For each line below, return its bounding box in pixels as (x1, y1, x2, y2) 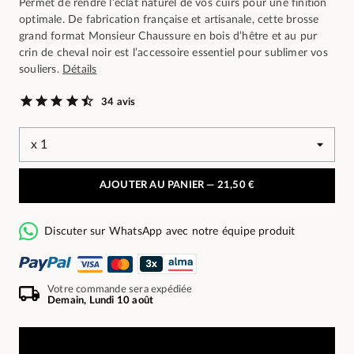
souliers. (19, 63, 63, 76)
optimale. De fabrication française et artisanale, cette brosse (19, 13, 319, 26)
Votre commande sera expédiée (47, 284, 193, 296)
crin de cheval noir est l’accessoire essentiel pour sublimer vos (19, 47, 328, 59)
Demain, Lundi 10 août (47, 296, 154, 307)
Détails (62, 63, 97, 76)
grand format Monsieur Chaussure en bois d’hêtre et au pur (19, 30, 318, 43)
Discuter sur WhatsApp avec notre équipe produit (44, 226, 296, 238)
